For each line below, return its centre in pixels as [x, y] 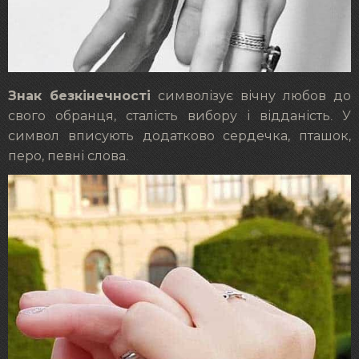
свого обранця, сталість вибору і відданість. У [179, 117]
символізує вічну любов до [251, 97]
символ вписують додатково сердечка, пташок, [179, 137]
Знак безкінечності [79, 96]
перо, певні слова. [68, 157]
